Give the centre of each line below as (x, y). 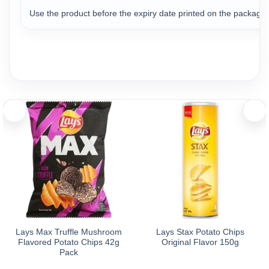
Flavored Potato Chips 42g (69, 242)
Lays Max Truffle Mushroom (69, 232)
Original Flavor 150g (200, 242)
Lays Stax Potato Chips (200, 232)
